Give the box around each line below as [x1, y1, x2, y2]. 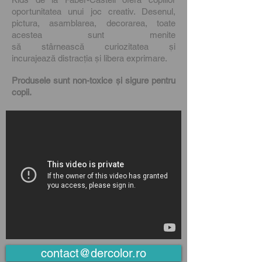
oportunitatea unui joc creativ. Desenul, [12, 6, 175, 16]
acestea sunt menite [12, 30, 175, 40]
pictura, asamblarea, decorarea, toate [12, 18, 175, 28]
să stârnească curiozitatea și [12, 42, 175, 51]
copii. [12, 87, 32, 97]
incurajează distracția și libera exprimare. [12, 53, 170, 63]
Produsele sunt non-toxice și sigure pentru [12, 75, 175, 85]
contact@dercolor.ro [41, 246, 146, 260]
